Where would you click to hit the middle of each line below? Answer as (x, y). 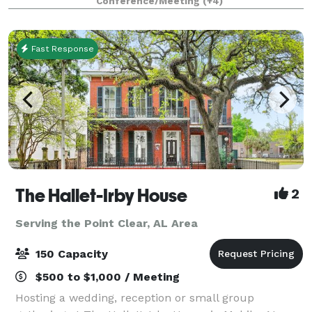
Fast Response (61, 48)
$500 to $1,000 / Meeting (106, 276)
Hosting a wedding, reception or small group (135, 297)
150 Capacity (70, 253)
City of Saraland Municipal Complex (111, 13)
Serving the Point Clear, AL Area (107, 223)
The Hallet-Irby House (101, 195)
